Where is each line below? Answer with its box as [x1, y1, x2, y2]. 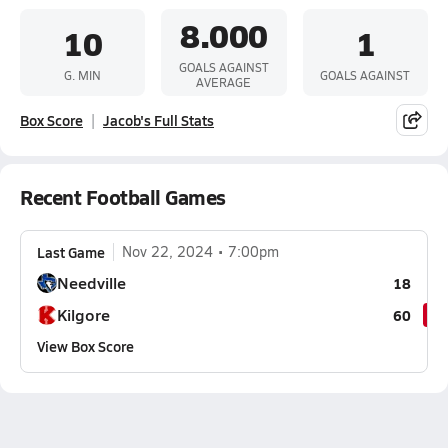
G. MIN [64, 66, 102, 83]
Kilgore [57, 303, 110, 326]
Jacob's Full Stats [103, 110, 214, 130]
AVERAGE [196, 74, 252, 90]
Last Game [37, 242, 105, 262]
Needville [57, 271, 126, 294]
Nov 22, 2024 [122, 242, 213, 261]
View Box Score [37, 336, 134, 356]
